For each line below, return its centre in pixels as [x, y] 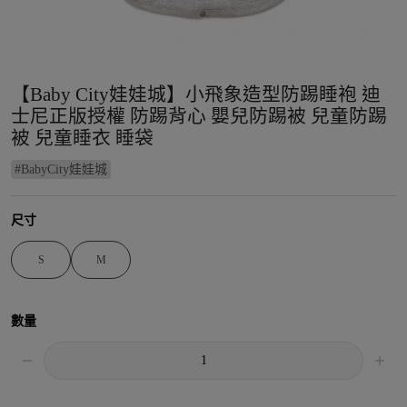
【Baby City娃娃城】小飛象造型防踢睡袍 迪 [196, 94]
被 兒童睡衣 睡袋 [82, 138]
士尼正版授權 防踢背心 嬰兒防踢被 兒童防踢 [199, 116]
